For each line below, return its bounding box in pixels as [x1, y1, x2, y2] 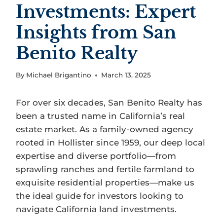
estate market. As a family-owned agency [16, 124, 193, 135]
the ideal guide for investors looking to [16, 191, 184, 201]
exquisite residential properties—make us [16, 178, 194, 188]
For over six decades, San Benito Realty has [16, 98, 202, 108]
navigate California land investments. [16, 204, 177, 215]
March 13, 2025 [101, 71, 151, 79]
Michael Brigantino [26, 71, 92, 79]
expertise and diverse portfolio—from [16, 151, 176, 161]
